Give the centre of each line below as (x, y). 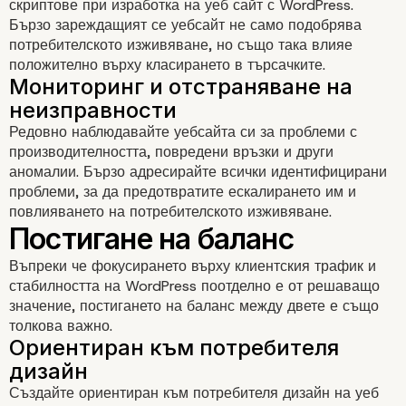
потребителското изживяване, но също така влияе (181, 45)
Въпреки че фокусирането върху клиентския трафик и (193, 266)
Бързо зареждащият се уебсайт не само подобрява (185, 25)
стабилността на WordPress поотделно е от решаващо (194, 286)
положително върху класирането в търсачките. (167, 65)
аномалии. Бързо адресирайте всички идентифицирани (198, 172)
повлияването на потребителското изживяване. (170, 212)
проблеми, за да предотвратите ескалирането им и (183, 192)
